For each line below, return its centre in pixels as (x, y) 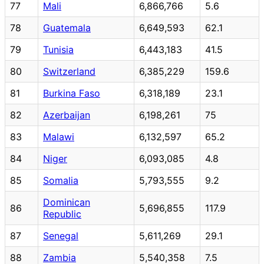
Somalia (61, 180)
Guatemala (67, 27)
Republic (62, 214)
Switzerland (69, 71)
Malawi (59, 136)
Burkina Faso (72, 93)
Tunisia (58, 49)
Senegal (61, 235)
